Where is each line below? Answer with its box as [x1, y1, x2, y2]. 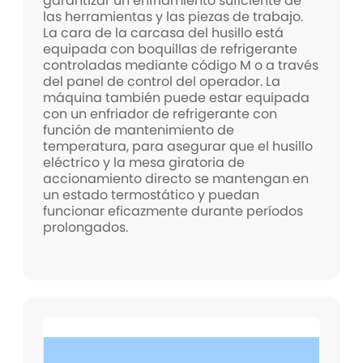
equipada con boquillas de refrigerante [43, 39, 298, 58]
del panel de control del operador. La [43, 71, 281, 91]
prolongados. [43, 217, 129, 237]
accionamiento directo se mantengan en [43, 169, 310, 188]
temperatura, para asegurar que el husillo [43, 136, 314, 156]
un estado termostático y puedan [43, 185, 260, 204]
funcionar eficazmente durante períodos [43, 201, 304, 220]
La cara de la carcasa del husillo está [43, 23, 284, 42]
